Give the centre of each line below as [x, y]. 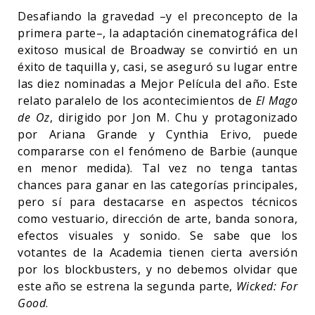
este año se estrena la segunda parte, [127, 286]
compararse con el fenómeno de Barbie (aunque [157, 151]
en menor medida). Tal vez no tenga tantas [157, 168]
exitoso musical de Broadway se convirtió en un [157, 50]
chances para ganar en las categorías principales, [157, 185]
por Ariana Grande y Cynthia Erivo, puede [157, 134]
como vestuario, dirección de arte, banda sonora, [157, 218]
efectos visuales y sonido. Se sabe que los [157, 235]
